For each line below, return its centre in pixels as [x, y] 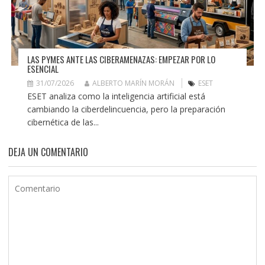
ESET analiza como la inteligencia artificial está [116, 96]
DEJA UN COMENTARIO [48, 152]
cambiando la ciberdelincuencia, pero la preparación [126, 109]
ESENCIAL [43, 68]
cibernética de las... [63, 122]
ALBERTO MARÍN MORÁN [133, 83]
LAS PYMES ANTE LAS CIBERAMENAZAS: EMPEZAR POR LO [121, 59]
